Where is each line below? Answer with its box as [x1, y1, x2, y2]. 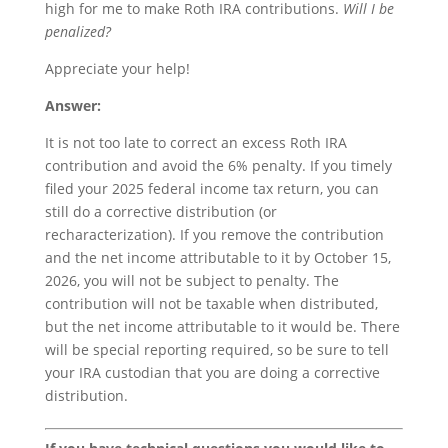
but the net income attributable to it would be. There [44, 316, 400, 336]
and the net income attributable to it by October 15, [44, 247, 391, 267]
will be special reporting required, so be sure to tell [44, 339, 389, 359]
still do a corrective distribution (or [44, 201, 277, 221]
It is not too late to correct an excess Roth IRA [44, 132, 347, 152]
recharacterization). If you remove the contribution [44, 224, 384, 244]
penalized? [44, 21, 111, 41]
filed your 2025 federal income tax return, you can [44, 178, 379, 198]
